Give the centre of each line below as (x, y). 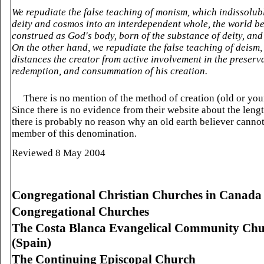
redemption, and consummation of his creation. (110, 71)
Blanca (88, 228)
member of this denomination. (74, 133)
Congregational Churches (80, 212)
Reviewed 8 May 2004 (59, 153)
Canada (240, 195)
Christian (124, 195)
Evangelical (140, 228)
